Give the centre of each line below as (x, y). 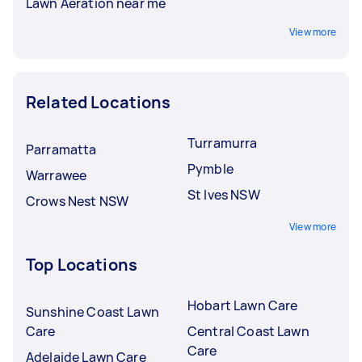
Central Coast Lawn (248, 331)
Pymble (210, 168)
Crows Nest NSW (78, 201)
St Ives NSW (224, 194)
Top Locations (82, 264)
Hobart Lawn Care (243, 305)
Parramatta (61, 149)
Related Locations (99, 102)
